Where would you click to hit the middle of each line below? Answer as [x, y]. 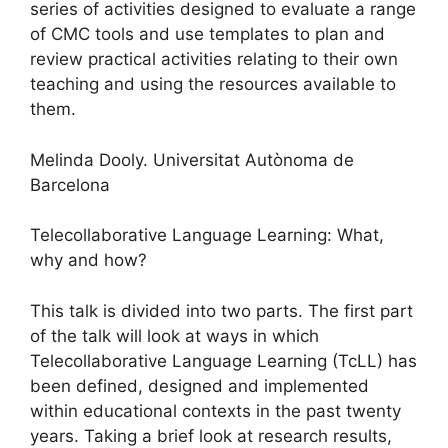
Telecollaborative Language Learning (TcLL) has [223, 360]
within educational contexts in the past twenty [215, 410]
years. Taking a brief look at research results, [211, 435]
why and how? [88, 260]
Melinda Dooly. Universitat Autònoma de [192, 159]
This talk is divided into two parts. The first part [221, 310]
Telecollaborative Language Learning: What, [207, 235]
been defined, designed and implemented [199, 385]
